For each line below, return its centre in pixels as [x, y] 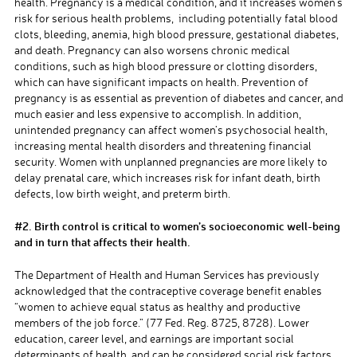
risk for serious [52, 18]
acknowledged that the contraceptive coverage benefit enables [168, 291]
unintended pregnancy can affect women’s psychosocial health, [171, 130]
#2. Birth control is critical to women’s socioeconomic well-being [177, 226]
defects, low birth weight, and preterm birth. [122, 194]
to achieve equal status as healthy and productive [178, 307]
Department [63, 275]
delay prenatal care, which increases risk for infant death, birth [167, 178]
